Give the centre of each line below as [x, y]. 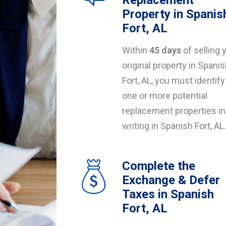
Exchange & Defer [171, 180]
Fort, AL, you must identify [174, 80]
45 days [165, 50]
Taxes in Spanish [168, 194]
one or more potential [165, 96]
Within [136, 50]
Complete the [159, 166]
